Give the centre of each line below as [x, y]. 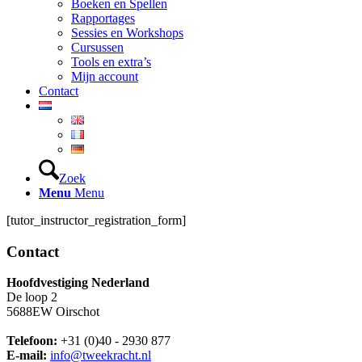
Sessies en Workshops [127, 33]
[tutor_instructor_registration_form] [96, 220]
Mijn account [105, 76]
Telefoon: [34, 341]
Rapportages [103, 18]
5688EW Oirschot [53, 312]
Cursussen [97, 47]
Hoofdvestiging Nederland [78, 283]
